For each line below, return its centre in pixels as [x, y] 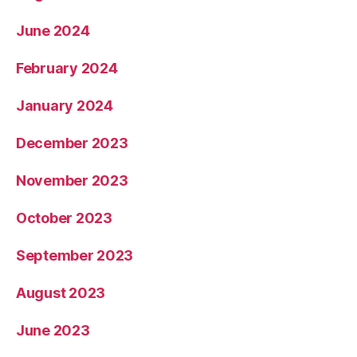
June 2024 [53, 31]
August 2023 [61, 293]
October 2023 [64, 218]
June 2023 [53, 330]
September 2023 [75, 255]
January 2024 [65, 106]
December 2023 [72, 143]
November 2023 [72, 180]
